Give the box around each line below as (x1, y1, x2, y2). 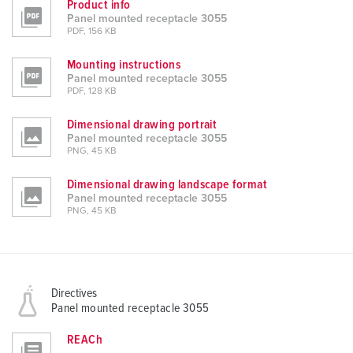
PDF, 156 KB (67, 27, 117, 37)
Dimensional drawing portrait (67, 118, 217, 132)
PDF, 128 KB (67, 87, 117, 97)
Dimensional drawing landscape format (67, 178, 268, 191)
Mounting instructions (67, 58, 181, 72)
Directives (51, 287, 97, 300)
